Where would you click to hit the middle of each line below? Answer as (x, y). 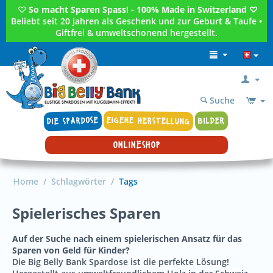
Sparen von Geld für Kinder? (71, 250)
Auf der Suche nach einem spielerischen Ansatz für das (127, 239)
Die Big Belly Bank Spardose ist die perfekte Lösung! (121, 262)
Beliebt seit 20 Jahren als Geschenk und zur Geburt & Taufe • (136, 21)
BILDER (211, 121)
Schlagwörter (79, 181)
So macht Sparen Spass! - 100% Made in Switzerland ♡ (143, 9)
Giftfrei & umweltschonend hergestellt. (136, 33)
